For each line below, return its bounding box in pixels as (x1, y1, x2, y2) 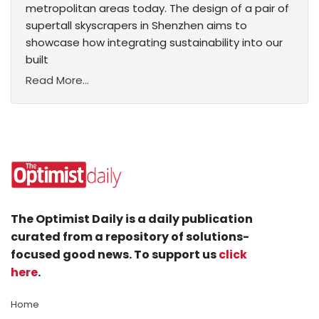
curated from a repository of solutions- (11, 229, 249, 246)
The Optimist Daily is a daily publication (11, 211, 253, 228)
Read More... (26, 73, 89, 88)
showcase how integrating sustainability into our (26, 35, 283, 51)
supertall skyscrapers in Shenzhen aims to (26, 18, 247, 33)
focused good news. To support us (11, 246, 219, 263)
